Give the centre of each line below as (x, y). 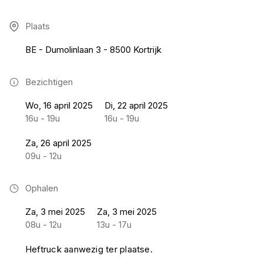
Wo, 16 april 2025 (59, 105)
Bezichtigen (49, 82)
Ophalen (42, 188)
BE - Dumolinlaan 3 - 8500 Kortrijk (93, 50)
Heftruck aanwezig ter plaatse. (89, 249)
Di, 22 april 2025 (136, 105)
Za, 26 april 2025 (58, 143)
